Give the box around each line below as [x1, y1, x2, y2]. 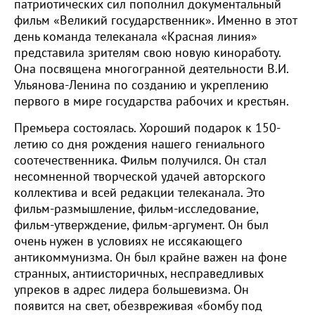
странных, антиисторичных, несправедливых [14, 266, 264, 281]
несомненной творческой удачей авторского [14, 169, 266, 184]
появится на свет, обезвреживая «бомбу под [14, 299, 262, 314]
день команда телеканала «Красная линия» [14, 30, 257, 44]
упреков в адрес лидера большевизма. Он [14, 283, 249, 297]
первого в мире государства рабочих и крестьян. [14, 94, 289, 109]
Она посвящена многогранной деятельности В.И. [14, 62, 288, 77]
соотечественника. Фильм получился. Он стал [14, 153, 266, 168]
